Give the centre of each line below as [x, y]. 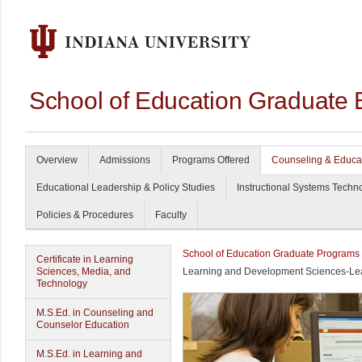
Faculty [171, 215]
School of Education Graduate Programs [271, 254]
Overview [57, 160]
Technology [62, 284]
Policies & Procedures [85, 215]
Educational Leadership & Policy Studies [126, 187]
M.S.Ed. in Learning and [89, 354]
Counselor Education [83, 325]
